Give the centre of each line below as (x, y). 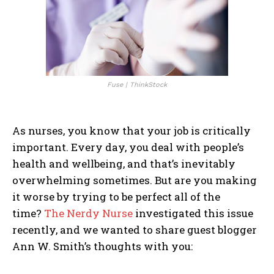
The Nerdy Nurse (88, 213)
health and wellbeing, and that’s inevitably (124, 164)
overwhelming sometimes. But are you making (135, 180)
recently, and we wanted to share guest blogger (135, 230)
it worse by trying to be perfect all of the (116, 197)
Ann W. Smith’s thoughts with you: (102, 246)
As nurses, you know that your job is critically (131, 131)
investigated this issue (193, 213)
